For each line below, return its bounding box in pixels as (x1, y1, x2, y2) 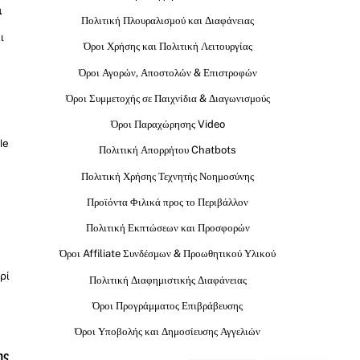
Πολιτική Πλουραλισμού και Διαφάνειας (81, 14, 255, 27)
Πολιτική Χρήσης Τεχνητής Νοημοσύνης (81, 170, 255, 182)
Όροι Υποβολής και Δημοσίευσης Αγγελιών (75, 325, 261, 338)
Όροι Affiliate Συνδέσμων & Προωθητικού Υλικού (59, 247, 276, 260)
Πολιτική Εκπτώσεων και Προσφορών (85, 222, 250, 235)
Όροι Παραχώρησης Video (110, 118, 225, 131)
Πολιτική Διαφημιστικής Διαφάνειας (88, 273, 247, 286)
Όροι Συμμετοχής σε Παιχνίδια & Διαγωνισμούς (65, 92, 270, 104)
